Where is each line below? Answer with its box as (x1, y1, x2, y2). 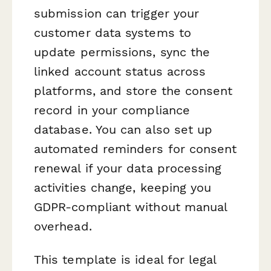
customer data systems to (34, 25, 191, 40)
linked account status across (34, 64, 206, 79)
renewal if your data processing (34, 160, 222, 175)
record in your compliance (34, 102, 191, 117)
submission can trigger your (34, 5, 200, 21)
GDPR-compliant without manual (34, 199, 227, 214)
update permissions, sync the (34, 44, 211, 59)
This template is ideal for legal (34, 252, 217, 267)
